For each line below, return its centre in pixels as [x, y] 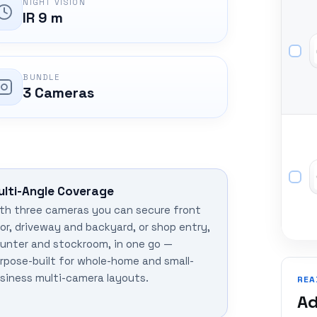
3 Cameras [59, 93]
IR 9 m [43, 18]
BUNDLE [41, 77]
